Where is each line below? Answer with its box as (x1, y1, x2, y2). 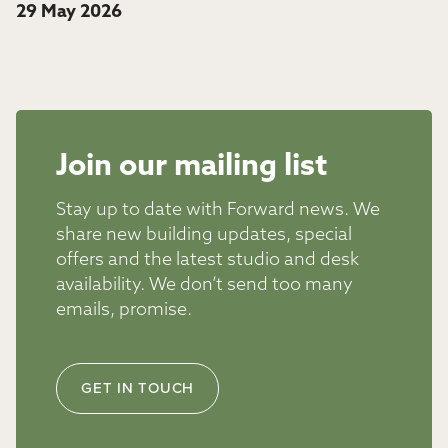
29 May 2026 (16, 3, 122, 22)
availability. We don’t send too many (56, 276, 353, 295)
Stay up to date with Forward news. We (56, 201, 380, 220)
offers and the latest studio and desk (56, 251, 359, 270)
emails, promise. (56, 301, 192, 320)
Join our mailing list (56, 152, 327, 183)
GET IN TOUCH (81, 377, 194, 398)
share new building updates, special (56, 226, 352, 245)
